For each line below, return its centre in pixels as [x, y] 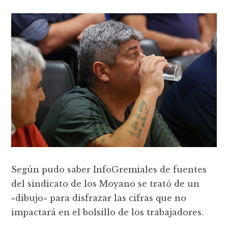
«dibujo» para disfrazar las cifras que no [99, 198]
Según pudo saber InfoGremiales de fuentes [109, 170]
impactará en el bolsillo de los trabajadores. [108, 212]
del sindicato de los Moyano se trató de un [106, 184]
